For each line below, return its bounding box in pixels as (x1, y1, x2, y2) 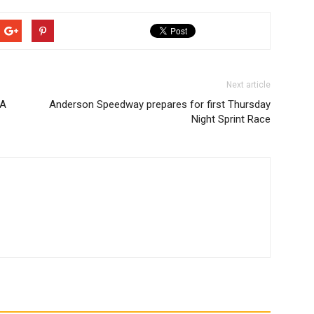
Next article (226, 80, 271, 90)
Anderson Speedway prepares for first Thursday (49, 98, 271, 111)
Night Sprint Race (191, 113, 271, 125)
